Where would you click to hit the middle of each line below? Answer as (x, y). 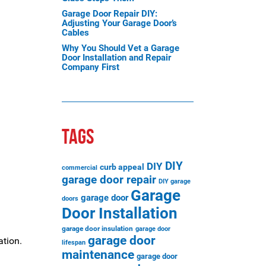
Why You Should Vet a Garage (120, 48)
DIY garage (174, 181)
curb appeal (122, 167)
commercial (79, 168)
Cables (75, 33)
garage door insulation (97, 229)
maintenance (98, 255)
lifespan (73, 243)
